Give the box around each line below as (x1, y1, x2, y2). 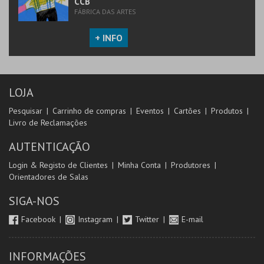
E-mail (181, 214, 203, 225)
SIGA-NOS (9, 193, 60, 209)
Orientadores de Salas (9, 171, 88, 182)
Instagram (78, 214, 115, 225)
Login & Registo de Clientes (9, 160, 108, 170)
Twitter (135, 214, 161, 225)
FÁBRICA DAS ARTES (74, 6, 136, 16)
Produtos (211, 105, 243, 116)
